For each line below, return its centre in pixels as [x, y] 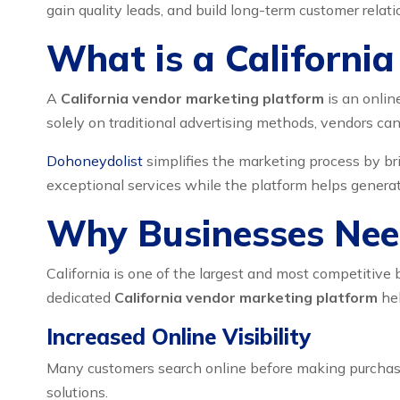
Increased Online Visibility [179, 337]
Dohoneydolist [95, 161]
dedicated [80, 297]
